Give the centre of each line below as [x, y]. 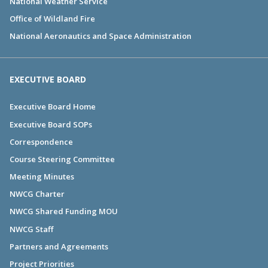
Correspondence [41, 141]
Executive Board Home [53, 107]
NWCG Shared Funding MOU [64, 211]
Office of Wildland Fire [52, 18]
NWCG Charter [37, 194]
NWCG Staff [31, 229]
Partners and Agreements [59, 246]
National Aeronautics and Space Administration [100, 36]
